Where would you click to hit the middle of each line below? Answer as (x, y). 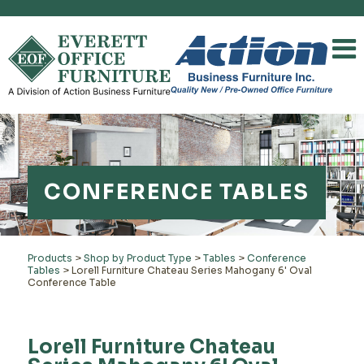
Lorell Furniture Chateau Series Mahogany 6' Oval (191, 270)
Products (50, 258)
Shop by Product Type (137, 258)
